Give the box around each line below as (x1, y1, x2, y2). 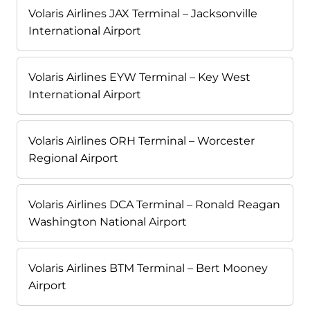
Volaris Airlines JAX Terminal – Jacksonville (28, 7, 257, 21)
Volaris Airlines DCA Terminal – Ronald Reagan (28, 198, 280, 212)
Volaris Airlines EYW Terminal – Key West (28, 71, 250, 84)
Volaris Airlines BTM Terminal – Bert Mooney (28, 262, 268, 275)
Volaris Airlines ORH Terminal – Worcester (28, 134, 255, 148)
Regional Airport (28, 152, 118, 165)
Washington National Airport (28, 215, 187, 229)
